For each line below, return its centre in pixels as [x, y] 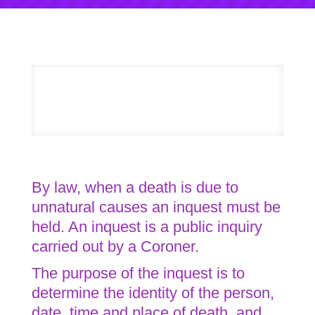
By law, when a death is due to [135, 187]
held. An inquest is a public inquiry [147, 227]
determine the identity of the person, [153, 293]
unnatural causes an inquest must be [156, 207]
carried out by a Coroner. [115, 246]
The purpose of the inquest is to [138, 273]
